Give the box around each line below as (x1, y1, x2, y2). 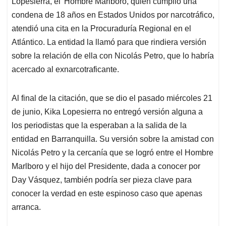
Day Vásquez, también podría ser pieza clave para (12, 175, 192, 184)
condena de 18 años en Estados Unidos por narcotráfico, (12, 10, 214, 19)
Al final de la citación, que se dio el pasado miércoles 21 (12, 93, 212, 102)
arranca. (12, 202, 41, 211)
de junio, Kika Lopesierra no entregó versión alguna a (12, 107, 203, 116)
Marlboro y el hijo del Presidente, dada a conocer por (12, 161, 200, 171)
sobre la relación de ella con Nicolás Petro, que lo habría (12, 51, 214, 60)
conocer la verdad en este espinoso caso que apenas (12, 189, 202, 198)
